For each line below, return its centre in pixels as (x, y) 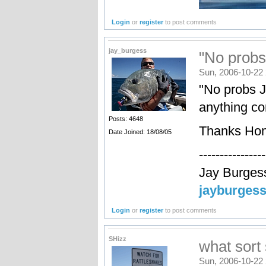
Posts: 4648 (126, 119)
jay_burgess (127, 51)
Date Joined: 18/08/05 (140, 132)
